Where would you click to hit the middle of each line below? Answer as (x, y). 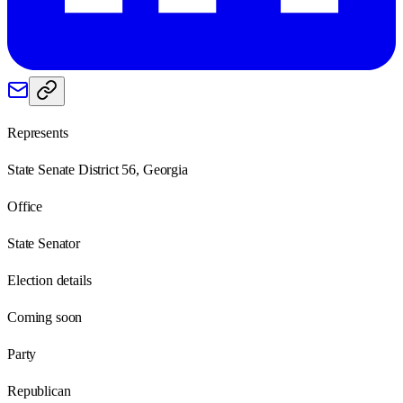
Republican (39, 390)
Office (25, 206)
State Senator (44, 243)
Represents (38, 132)
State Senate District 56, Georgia (98, 169)
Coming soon (45, 317)
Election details (49, 280)
